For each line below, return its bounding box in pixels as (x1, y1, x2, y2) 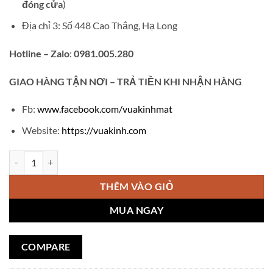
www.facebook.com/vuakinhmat (37, 103, 172, 115)
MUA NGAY (109, 204, 164, 216)
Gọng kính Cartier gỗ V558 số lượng (9, 151, 147, 162)
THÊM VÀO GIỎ (99, 180, 174, 192)
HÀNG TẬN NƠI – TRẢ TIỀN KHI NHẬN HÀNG (36, 75, 242, 87)
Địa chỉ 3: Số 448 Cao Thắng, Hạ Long (21, 19, 177, 32)
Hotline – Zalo (9, 47, 69, 59)
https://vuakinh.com (61, 124, 146, 136)
